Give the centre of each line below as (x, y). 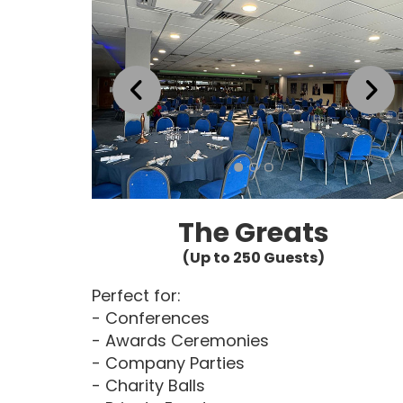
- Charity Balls (148, 385)
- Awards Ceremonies (180, 340)
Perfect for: (136, 295)
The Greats (254, 233)
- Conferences (151, 318)
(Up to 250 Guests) (254, 257)
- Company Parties (168, 363)
